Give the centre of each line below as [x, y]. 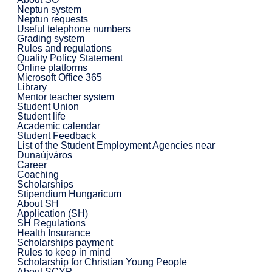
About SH [38, 203]
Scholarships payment [65, 242]
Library [32, 87]
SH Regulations [51, 223]
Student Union [48, 106]
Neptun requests [52, 19]
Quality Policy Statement [70, 58]
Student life [41, 116]
